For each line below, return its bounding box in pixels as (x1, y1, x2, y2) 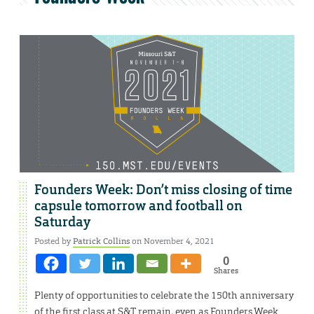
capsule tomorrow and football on (34, 198, 243, 215)
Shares (213, 266, 238, 276)
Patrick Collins (73, 235, 130, 247)
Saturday (34, 214, 90, 231)
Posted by (34, 235, 73, 247)
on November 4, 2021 (130, 235, 214, 247)
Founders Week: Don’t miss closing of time (34, 182, 292, 199)
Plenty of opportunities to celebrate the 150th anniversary (34, 289, 294, 302)
